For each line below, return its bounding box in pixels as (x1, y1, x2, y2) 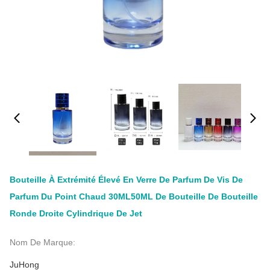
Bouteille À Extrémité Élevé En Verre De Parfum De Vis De (10, 175, 243, 184)
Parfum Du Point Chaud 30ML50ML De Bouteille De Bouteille (10, 192, 258, 201)
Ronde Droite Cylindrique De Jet (10, 209, 142, 218)
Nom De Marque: (10, 237, 75, 247)
